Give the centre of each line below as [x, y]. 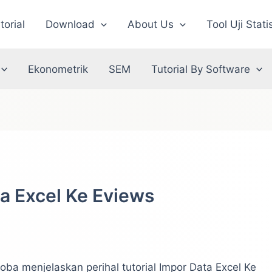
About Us [151, 24]
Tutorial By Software [201, 69]
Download [70, 24]
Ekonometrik [58, 69]
